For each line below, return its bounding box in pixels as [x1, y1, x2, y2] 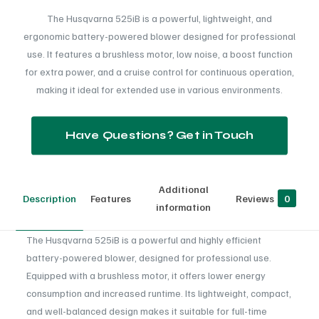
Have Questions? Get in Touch [66, 128, 253, 142]
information [156, 201, 211, 213]
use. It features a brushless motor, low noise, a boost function [26, 48, 293, 60]
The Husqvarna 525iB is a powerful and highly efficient [26, 234, 261, 246]
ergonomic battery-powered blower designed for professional [23, 30, 296, 42]
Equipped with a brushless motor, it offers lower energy [26, 269, 266, 281]
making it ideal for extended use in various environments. [36, 83, 283, 95]
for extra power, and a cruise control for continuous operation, [25, 66, 294, 78]
